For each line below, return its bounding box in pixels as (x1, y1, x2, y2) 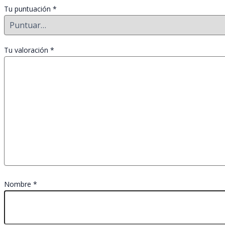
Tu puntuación (4, 4, 53, 14)
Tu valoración (4, 45, 50, 55)
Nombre (4, 179, 33, 189)
